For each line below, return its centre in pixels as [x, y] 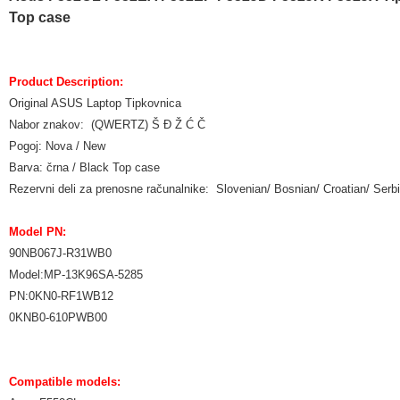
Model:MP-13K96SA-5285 [76, 275]
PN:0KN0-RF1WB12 [61, 296]
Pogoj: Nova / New [57, 146]
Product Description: [66, 82]
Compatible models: [67, 382]
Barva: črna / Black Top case [84, 167]
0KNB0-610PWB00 [58, 317]
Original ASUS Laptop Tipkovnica [95, 103]
